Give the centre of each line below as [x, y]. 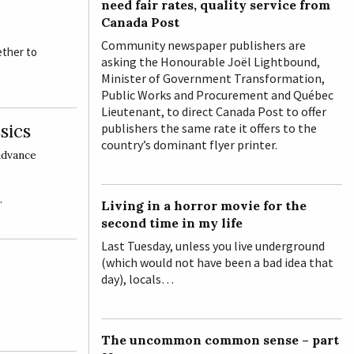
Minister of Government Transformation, [213, 78]
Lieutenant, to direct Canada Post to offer [214, 111]
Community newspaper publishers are [203, 45]
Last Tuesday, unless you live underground [213, 245]
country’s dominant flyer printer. [189, 144]
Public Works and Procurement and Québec [217, 94]
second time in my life [172, 222]
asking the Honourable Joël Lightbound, [211, 61]
